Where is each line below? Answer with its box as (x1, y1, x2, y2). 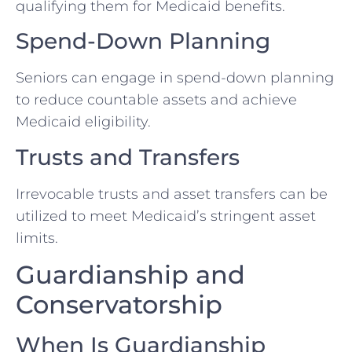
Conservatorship (16, 289, 222, 321)
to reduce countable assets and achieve (16, 91, 297, 109)
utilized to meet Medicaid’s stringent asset (16, 207, 316, 225)
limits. (16, 229, 58, 247)
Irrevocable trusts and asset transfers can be (16, 185, 328, 203)
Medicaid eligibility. (16, 113, 151, 131)
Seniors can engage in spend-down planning (16, 69, 334, 87)
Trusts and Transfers (16, 143, 240, 170)
